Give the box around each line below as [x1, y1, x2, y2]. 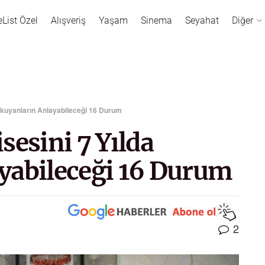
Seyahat [185, 15, 219, 26]
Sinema [141, 15, 172, 26]
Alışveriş [51, 15, 86, 26]
